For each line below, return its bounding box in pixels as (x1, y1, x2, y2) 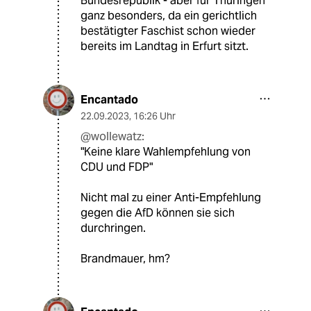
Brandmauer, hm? (81, 251, 170, 267)
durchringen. (81, 221, 146, 236)
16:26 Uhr (133, 110, 176, 123)
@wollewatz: (81, 129, 144, 144)
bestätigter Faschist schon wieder (81, 24, 255, 39)
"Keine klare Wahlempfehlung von (81, 144, 251, 160)
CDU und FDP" (81, 160, 153, 175)
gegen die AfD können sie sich (81, 205, 235, 221)
